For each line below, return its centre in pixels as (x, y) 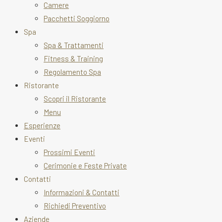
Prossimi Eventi (69, 152)
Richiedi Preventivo (75, 205)
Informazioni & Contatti (82, 192)
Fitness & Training (73, 58)
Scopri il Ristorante (75, 98)
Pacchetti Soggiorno (77, 18)
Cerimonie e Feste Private (85, 165)
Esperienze (42, 125)
